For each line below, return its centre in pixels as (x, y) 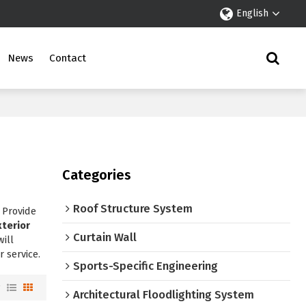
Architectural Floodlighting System (164, 295)
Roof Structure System (133, 209)
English (252, 13)
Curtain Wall (105, 237)
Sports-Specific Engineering (146, 266)
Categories (97, 175)
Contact (68, 58)
